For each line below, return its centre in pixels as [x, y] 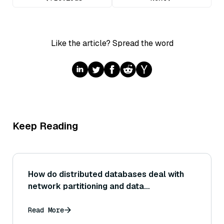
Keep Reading [45, 126]
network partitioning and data [86, 186]
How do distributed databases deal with [106, 174]
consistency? [54, 198]
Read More [46, 210]
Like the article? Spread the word [112, 43]
